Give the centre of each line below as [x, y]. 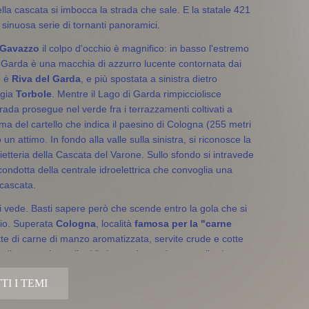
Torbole [34, 93]
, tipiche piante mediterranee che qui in [144, 269]
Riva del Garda [46, 78]
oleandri [40, 269]
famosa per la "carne [183, 223]
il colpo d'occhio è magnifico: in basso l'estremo [144, 48]
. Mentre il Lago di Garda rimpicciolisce [137, 93]
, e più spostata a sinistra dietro [149, 78]
